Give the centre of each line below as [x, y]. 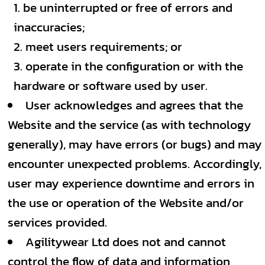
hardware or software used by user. [111, 85]
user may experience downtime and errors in [131, 183]
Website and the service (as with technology [130, 125]
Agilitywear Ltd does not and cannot [126, 242]
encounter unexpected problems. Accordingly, [135, 164]
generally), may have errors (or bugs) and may [135, 144]
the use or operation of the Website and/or [126, 203]
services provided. [57, 222]
